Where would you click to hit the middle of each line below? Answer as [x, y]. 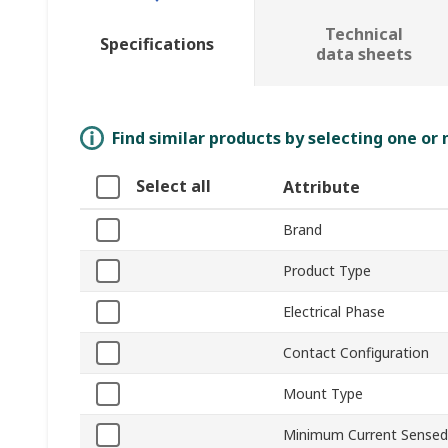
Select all [173, 186]
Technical [363, 34]
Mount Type [323, 394]
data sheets [363, 54]
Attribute [321, 187]
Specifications [156, 44]
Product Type [327, 271]
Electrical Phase [334, 312]
